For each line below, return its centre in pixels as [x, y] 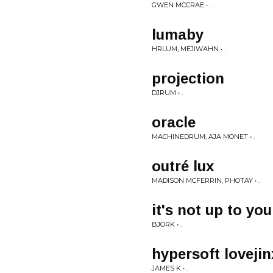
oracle [174, 122]
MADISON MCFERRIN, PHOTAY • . [206, 180]
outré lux [183, 166]
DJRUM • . [167, 93]
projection [188, 78]
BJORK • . [167, 224]
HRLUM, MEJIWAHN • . [189, 49]
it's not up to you [212, 210]
